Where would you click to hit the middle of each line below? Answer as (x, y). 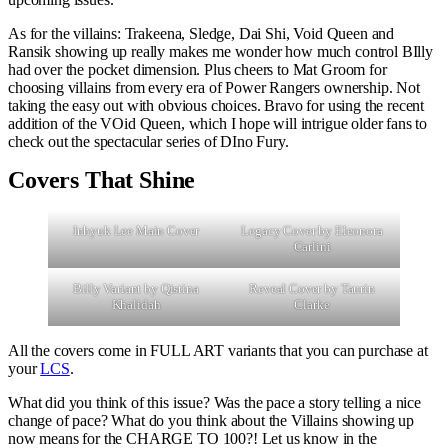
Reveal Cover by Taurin (312, 288)
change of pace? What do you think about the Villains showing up (211, 420)
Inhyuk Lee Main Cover (136, 230)
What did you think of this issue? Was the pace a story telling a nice (214, 402)
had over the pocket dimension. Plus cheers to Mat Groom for (197, 69)
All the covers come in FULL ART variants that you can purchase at (218, 350)
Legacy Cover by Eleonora (312, 230)
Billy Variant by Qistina (136, 288)
